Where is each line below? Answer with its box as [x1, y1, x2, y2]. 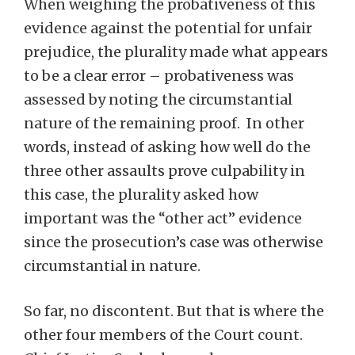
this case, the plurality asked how [24, 185, 258, 204]
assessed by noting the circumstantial [24, 90, 292, 109]
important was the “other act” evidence [24, 209, 302, 227]
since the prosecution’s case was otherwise [24, 233, 323, 251]
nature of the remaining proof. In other [24, 114, 304, 132]
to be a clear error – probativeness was [24, 67, 294, 85]
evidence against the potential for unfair [24, 19, 312, 37]
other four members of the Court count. [24, 326, 306, 344]
